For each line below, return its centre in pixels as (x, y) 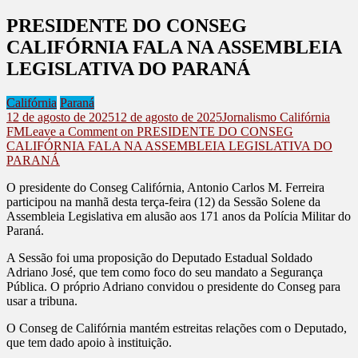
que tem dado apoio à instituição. (89, 342)
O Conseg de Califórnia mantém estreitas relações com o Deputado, (177, 328)
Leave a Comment (71, 131)
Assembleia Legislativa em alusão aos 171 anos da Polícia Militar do (179, 216)
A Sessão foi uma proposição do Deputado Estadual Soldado (159, 257)
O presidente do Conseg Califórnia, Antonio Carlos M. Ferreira (165, 187)
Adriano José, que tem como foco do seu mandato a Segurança (165, 272)
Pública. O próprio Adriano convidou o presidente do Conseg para (173, 286)
